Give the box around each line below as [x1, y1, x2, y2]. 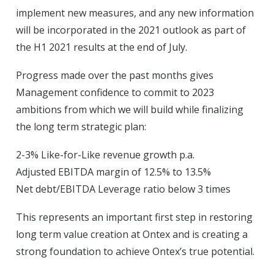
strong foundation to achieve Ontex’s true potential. [16, 245, 254, 258]
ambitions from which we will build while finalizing [16, 103, 243, 116]
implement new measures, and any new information [16, 6, 254, 20]
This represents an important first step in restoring [16, 210, 253, 224]
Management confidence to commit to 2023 [16, 86, 214, 99]
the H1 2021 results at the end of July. [16, 40, 187, 54]
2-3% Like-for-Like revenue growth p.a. [16, 148, 194, 161]
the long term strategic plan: [16, 120, 146, 133]
